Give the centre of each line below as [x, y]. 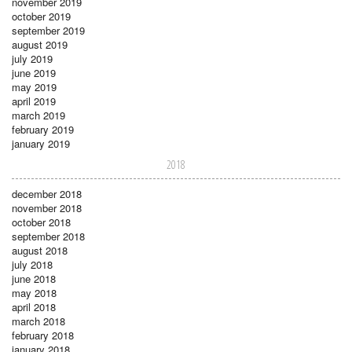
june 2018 [34, 278]
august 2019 [40, 44]
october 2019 [41, 16]
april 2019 [34, 101]
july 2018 [32, 264]
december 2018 [47, 193]
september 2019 [48, 30]
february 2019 [43, 129]
